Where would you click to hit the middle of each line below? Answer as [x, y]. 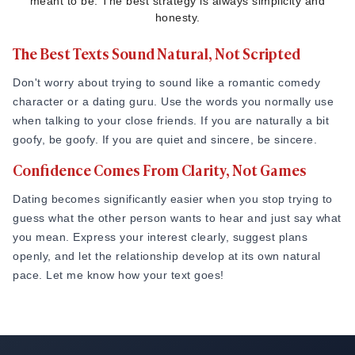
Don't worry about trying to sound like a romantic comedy [166, 82]
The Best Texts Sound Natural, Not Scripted [157, 53]
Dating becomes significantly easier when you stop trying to [173, 199]
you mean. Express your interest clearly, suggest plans [160, 237]
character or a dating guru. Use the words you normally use [173, 101]
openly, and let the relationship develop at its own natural [167, 256]
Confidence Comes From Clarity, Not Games [160, 170]
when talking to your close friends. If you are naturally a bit [171, 120]
